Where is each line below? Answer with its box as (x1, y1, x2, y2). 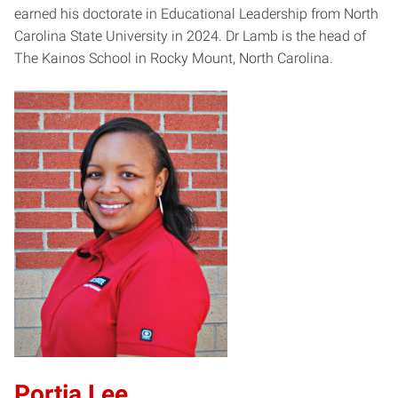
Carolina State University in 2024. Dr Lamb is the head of (14, 27, 366, 44)
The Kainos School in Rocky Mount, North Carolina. (14, 49, 333, 67)
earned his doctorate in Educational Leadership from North (14, 4, 378, 22)
